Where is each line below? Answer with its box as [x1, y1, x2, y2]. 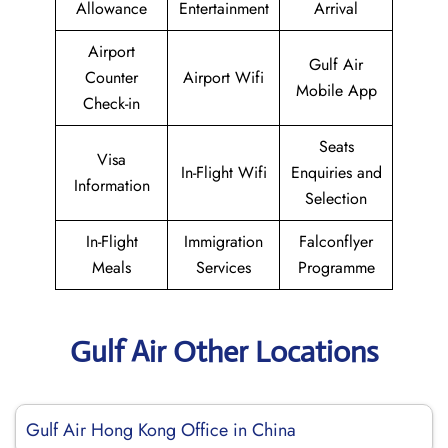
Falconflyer [299, 230, 373, 253]
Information [73, 174, 150, 197]
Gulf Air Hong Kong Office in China [26, 417, 296, 443]
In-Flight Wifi [180, 161, 267, 184]
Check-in [83, 92, 140, 115]
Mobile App [295, 79, 377, 102]
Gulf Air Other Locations [69, 333, 379, 370]
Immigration [184, 230, 263, 253]
